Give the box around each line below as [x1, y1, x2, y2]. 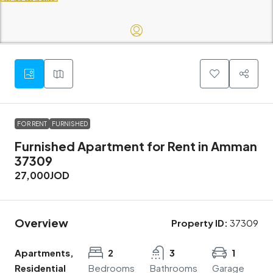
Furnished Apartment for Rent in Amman [15, 138, 257, 154]
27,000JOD [15, 169, 69, 182]
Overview [15, 216, 68, 230]
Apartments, [15, 247, 74, 259]
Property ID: [171, 217, 228, 229]
